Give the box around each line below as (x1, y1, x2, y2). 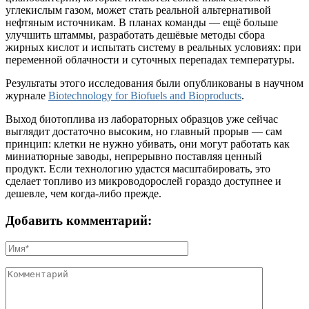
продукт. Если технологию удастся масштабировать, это (6, 163, 270, 175)
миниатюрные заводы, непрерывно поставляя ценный (6, 150, 262, 163)
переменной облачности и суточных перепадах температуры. (6, 54, 295, 66)
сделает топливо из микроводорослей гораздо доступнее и (6, 175, 281, 188)
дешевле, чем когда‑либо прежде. (6, 188, 161, 200)
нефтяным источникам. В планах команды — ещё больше (6, 17, 278, 29)
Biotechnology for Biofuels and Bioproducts (48, 90, 241, 102)
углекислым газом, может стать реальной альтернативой (6, 4, 271, 17)
